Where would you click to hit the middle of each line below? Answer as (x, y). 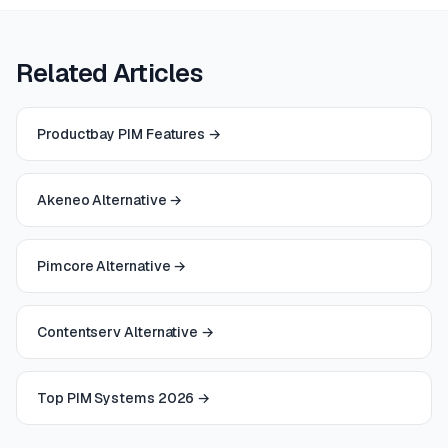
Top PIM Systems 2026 (116, 397)
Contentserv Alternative (118, 331)
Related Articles (109, 72)
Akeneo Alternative (102, 199)
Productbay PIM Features (121, 133)
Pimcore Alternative (104, 265)
